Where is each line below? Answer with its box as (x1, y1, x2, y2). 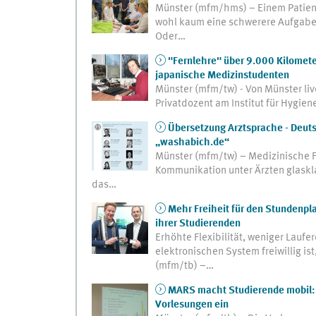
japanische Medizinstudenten (154, 70, 289, 82)
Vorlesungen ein (154, 299, 229, 311)
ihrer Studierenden (154, 218, 241, 230)
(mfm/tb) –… (154, 260, 214, 272)
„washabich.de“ (154, 137, 229, 149)
